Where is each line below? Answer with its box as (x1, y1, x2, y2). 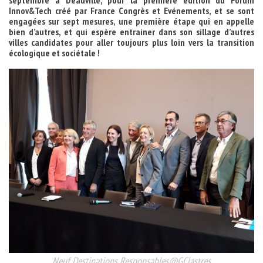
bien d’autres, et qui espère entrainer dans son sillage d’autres (9, 26, 254, 38)
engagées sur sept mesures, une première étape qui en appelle (9, 15, 254, 27)
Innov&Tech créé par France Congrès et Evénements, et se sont (9, 5, 254, 16)
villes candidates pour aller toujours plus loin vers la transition (9, 36, 254, 48)
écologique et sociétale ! (9, 47, 100, 59)
